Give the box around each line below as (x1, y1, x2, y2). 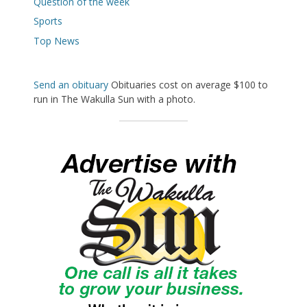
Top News (34, 34, 79, 47)
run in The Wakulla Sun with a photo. (34, 92, 195, 106)
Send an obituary (34, 77, 108, 91)
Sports (34, 14, 62, 28)
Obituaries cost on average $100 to (108, 77, 268, 91)
